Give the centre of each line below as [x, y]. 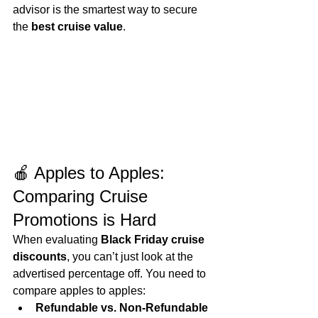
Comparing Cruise [83, 197]
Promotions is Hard [84, 220]
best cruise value [77, 27]
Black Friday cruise [154, 240]
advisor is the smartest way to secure [106, 10]
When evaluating [57, 240]
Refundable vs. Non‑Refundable [123, 308]
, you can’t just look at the [131, 257]
